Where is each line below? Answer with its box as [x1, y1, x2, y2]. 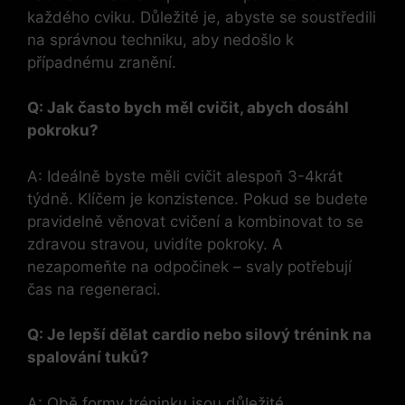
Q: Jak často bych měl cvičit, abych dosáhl [27, 99, 349, 118]
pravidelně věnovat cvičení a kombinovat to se [27, 212, 363, 231]
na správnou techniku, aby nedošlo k [27, 30, 294, 49]
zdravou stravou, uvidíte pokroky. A [27, 234, 283, 253]
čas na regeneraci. [27, 279, 161, 298]
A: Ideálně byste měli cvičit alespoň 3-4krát [27, 166, 343, 185]
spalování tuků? [27, 348, 149, 367]
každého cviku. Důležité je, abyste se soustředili [27, 7, 376, 26]
